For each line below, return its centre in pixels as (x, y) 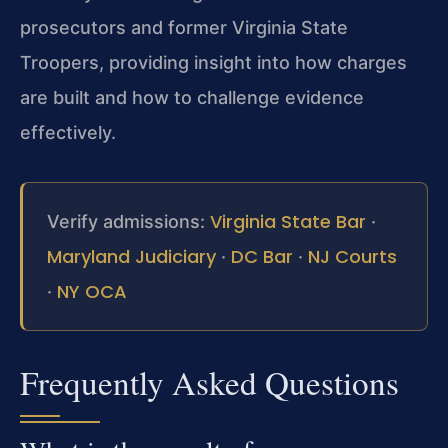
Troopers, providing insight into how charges (213, 62)
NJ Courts (352, 257)
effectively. (68, 132)
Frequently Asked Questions (209, 382)
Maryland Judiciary (131, 257)
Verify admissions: (126, 222)
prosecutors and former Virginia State (184, 27)
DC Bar (262, 257)
